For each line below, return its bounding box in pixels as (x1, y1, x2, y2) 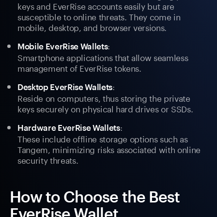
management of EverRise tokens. (17, 61, 141, 74)
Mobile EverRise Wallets (17, 41, 108, 51)
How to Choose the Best (10, 187, 180, 206)
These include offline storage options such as (17, 132, 188, 145)
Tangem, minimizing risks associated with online (17, 142, 201, 155)
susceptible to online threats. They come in (17, 10, 181, 23)
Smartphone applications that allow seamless (17, 50, 188, 63)
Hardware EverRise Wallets (17, 123, 120, 133)
